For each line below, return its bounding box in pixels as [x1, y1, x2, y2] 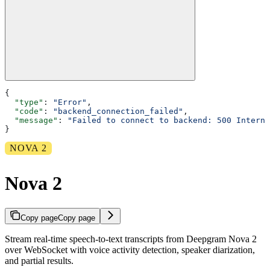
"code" [5, 106, 43, 116]
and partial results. [5, 255, 74, 266]
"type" [5, 97, 43, 107]
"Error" [53, 97, 87, 107]
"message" [5, 115, 58, 125]
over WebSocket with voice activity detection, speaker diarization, [5, 244, 255, 255]
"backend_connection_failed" [53, 106, 183, 116]
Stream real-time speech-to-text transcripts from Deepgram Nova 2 [5, 233, 257, 244]
